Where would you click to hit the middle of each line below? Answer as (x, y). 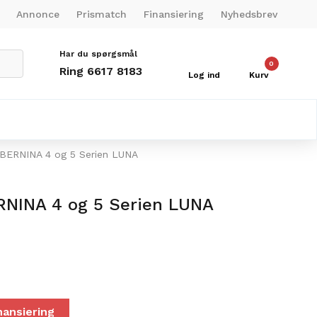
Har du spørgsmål (98, 54)
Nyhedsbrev (249, 14)
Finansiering (174, 14)
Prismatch (102, 14)
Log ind (204, 75)
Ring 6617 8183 (100, 71)
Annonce (38, 14)
